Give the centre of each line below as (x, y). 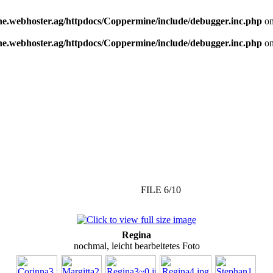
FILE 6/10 (161, 190)
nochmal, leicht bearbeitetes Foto (136, 246)
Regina (136, 235)
